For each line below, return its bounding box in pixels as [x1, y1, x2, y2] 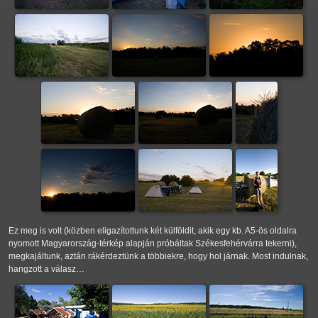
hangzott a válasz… [9, 264, 84, 275]
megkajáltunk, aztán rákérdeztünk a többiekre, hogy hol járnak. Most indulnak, [9, 251, 308, 262]
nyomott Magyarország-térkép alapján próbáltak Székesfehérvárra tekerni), [9, 238, 297, 249]
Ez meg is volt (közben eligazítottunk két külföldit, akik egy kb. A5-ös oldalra [9, 226, 297, 236]
